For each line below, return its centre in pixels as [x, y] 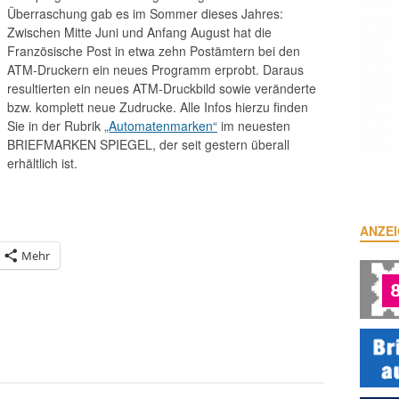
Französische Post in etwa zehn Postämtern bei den [154, 51]
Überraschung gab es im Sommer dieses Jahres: [145, 13]
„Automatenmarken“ [161, 126]
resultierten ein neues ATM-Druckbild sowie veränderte [162, 88]
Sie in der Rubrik [56, 126]
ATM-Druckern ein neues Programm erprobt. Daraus [155, 69]
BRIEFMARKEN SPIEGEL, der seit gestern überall [148, 144]
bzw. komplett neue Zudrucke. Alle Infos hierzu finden [158, 107]
